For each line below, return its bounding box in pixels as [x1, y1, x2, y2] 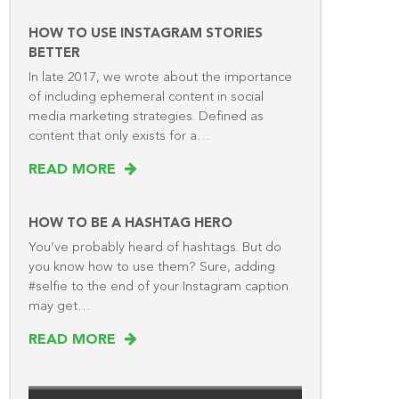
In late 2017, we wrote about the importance [28, 70, 292, 85]
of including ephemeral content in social [28, 90, 264, 104]
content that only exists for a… [28, 129, 210, 143]
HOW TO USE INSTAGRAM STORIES [28, 27, 263, 41]
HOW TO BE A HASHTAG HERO [28, 216, 232, 231]
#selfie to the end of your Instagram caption [28, 280, 289, 294]
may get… [28, 299, 91, 313]
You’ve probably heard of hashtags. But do [28, 240, 281, 255]
